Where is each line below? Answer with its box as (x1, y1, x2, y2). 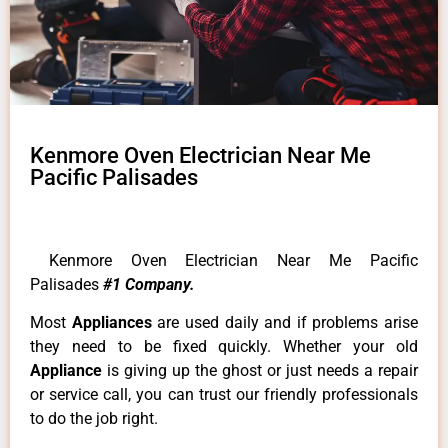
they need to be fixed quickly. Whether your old (30, 337, 418, 357)
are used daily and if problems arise (157, 313, 418, 333)
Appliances (71, 313, 158, 333)
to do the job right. (30, 409, 158, 429)
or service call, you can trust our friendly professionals (30, 385, 418, 405)
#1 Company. (103, 274, 195, 294)
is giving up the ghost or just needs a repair (107, 361, 418, 381)
